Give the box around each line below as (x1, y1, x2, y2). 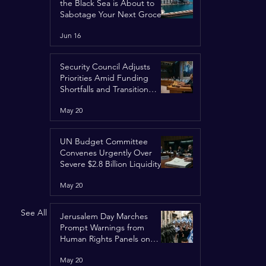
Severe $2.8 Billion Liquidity (60, 159, 161, 169)
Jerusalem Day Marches (60, 211, 148, 221)
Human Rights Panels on (60, 233, 150, 244)
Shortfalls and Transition (60, 84, 148, 94)
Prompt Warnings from (60, 222, 144, 233)
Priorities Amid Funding (60, 72, 148, 83)
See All (21, 207, 47, 218)
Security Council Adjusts (60, 61, 150, 72)
